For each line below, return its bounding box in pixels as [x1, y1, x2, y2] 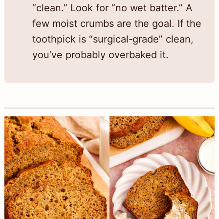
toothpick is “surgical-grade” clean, [32, 33, 194, 45]
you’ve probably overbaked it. [32, 49, 169, 61]
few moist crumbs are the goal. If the [32, 18, 202, 30]
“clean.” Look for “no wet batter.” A [32, 2, 193, 14]
